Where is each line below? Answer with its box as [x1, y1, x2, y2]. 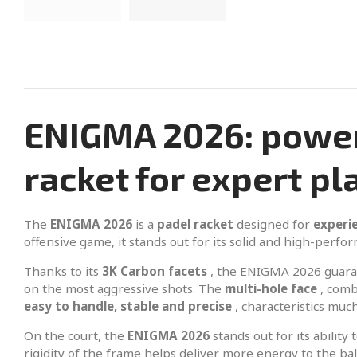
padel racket [157, 216, 233, 233]
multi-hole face [225, 280, 317, 297]
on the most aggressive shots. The [24, 280, 225, 297]
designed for [233, 216, 313, 233]
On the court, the [24, 328, 127, 344]
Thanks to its [24, 263, 102, 280]
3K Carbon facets [102, 263, 207, 280]
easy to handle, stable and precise [24, 298, 232, 315]
